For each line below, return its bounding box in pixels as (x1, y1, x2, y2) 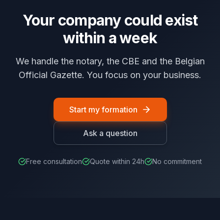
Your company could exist (22, 11, 198, 29)
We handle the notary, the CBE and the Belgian (15, 56, 205, 66)
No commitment (152, 157, 202, 165)
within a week (62, 29, 158, 47)
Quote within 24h (90, 157, 144, 165)
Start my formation (69, 105, 137, 114)
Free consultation (26, 157, 82, 165)
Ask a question (82, 128, 137, 138)
